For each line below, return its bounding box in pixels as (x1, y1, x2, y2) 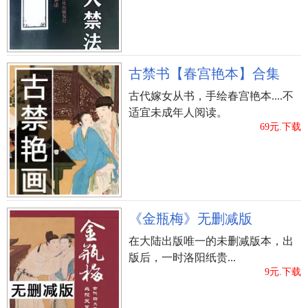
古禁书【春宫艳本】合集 (129, 65, 280, 81)
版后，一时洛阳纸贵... (129, 251, 236, 263)
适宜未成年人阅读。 (129, 106, 228, 118)
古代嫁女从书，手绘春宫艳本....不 (129, 89, 294, 102)
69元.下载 (260, 121, 301, 132)
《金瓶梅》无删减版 (129, 210, 252, 226)
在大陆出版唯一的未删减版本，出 (129, 234, 294, 247)
